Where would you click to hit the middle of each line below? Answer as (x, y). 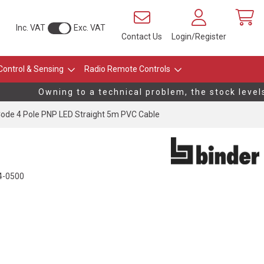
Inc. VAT (31, 28)
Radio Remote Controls (127, 69)
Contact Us (142, 37)
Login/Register (199, 37)
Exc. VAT (90, 28)
